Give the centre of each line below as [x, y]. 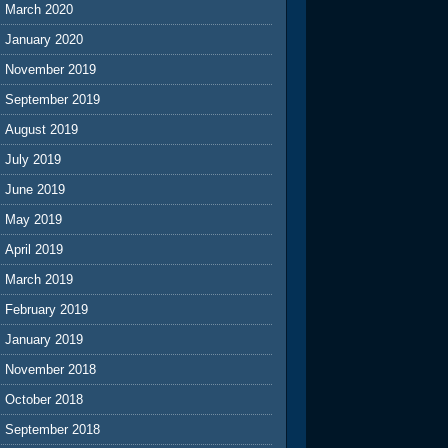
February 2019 [47, 309]
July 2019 [33, 159]
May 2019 [34, 219]
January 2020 [44, 39]
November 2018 [51, 369]
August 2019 [42, 129]
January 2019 [44, 339]
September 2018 [53, 429]
